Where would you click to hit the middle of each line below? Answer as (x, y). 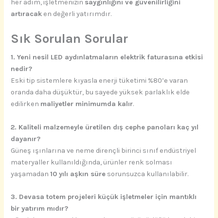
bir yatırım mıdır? (40, 209)
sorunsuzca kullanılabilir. (147, 174)
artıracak (27, 14)
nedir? (22, 69)
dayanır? (26, 139)
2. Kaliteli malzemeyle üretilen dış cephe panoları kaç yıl (105, 127)
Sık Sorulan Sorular (70, 39)
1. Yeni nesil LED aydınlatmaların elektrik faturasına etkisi (107, 57)
